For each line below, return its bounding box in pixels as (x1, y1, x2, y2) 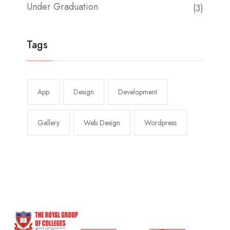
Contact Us (149, 209, 201, 224)
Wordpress (144, 117, 177, 128)
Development (118, 86, 157, 97)
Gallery (37, 117, 60, 128)
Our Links (80, 209, 126, 224)
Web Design (84, 117, 120, 128)
